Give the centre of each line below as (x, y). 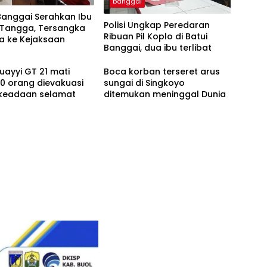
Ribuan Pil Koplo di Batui (155, 36)
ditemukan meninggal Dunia (164, 94)
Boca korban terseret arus (162, 71)
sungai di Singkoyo (144, 83)
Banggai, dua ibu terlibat (157, 47)
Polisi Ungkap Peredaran (156, 25)
